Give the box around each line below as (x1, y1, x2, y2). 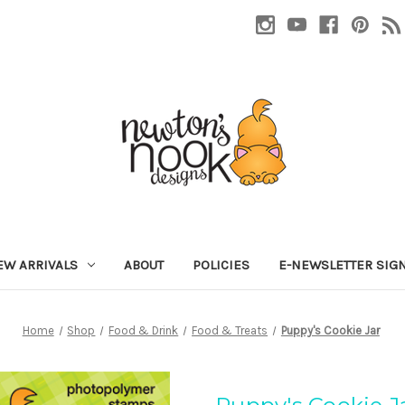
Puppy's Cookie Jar (280, 323, 380, 337)
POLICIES (192, 256, 250, 273)
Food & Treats (192, 323, 268, 337)
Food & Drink (108, 323, 179, 337)
